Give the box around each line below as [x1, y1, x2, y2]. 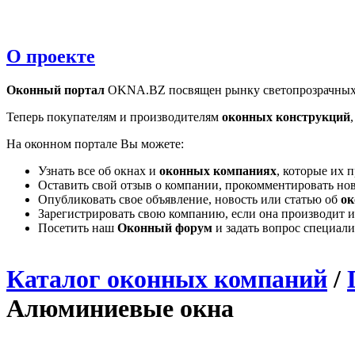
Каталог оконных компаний [6, 264, 327, 293]
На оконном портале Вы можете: [6, 136, 184, 151]
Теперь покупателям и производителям [6, 109, 222, 124]
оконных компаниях [159, 163, 277, 177]
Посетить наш [38, 220, 117, 235]
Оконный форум [117, 220, 212, 235]
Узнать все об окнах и [38, 163, 159, 177]
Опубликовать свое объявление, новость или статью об [38, 192, 341, 206]
